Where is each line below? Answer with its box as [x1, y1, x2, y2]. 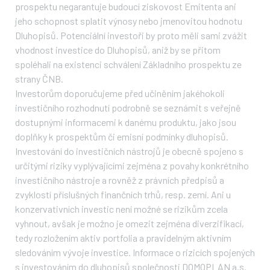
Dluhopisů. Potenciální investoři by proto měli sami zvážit [15, 29, 247, 41]
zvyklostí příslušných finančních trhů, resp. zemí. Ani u [15, 188, 231, 200]
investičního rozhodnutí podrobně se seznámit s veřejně [15, 101, 241, 113]
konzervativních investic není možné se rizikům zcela [15, 202, 228, 215]
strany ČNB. [15, 72, 63, 84]
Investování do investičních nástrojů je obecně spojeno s [15, 145, 243, 157]
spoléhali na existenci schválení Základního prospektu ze [15, 58, 242, 70]
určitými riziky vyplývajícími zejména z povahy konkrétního [15, 159, 249, 171]
